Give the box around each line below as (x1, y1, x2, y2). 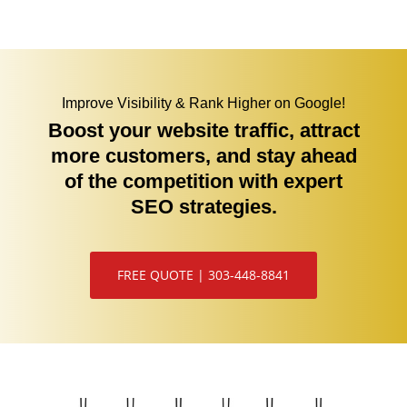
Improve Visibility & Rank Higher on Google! (62, 95, 345, 112)
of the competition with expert (65, 170, 342, 194)
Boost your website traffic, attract (47, 119, 360, 143)
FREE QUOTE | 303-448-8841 (117, 266, 290, 284)
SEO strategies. (130, 195, 277, 219)
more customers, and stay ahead (50, 144, 357, 168)
